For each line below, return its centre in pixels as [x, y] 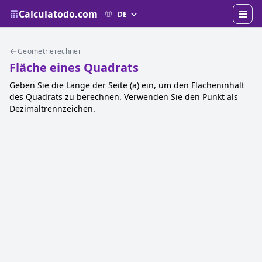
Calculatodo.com [58, 14]
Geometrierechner [49, 51]
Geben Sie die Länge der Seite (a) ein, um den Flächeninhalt [127, 85]
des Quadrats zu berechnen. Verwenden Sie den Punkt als [124, 97]
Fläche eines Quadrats [74, 68]
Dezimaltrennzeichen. [52, 108]
